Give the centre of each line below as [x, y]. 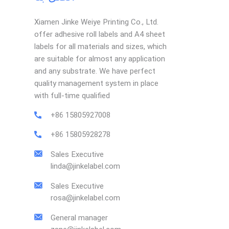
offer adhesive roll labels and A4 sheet [100, 34]
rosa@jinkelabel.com [86, 198]
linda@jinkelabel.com [86, 166]
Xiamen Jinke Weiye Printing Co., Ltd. [97, 22]
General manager [79, 217]
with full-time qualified [72, 95]
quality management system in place [97, 83]
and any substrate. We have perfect [95, 71]
